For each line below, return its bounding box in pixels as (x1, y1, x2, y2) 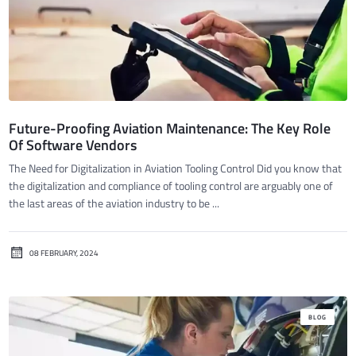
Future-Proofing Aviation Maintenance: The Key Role (9, 118, 331, 140)
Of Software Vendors (9, 134, 137, 157)
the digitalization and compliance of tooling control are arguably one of (9, 177, 334, 195)
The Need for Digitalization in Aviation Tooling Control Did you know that (9, 160, 342, 177)
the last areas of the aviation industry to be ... (9, 195, 220, 212)
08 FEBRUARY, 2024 (29, 246, 99, 259)
